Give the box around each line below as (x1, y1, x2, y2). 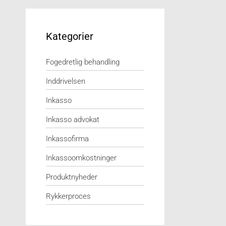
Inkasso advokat (46, 115, 99, 124)
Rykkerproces (46, 192, 91, 201)
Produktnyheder (46, 173, 97, 182)
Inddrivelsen (46, 77, 85, 86)
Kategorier (46, 30, 93, 42)
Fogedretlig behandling (46, 58, 120, 67)
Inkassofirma (46, 134, 89, 143)
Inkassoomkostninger (46, 153, 117, 162)
